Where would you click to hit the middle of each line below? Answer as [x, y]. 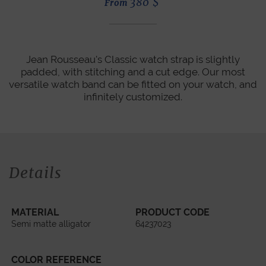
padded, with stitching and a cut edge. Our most [133, 72]
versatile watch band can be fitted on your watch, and [133, 84]
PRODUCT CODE [173, 212]
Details [35, 172]
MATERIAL [35, 212]
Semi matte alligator [51, 224]
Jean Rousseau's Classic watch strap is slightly [133, 59]
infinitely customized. [133, 96]
